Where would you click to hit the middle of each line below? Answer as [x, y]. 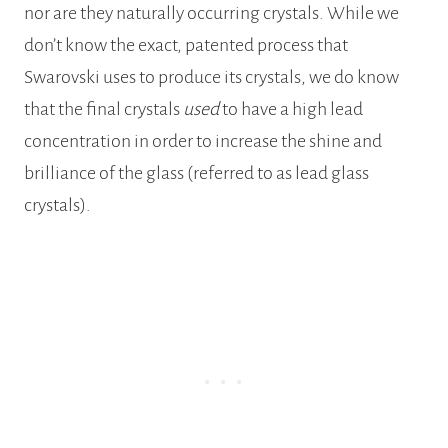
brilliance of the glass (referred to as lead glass [196, 173]
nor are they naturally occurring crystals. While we [211, 13]
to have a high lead [292, 109]
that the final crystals [103, 109]
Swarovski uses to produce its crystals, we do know [211, 77]
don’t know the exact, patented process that [186, 45]
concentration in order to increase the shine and [203, 141]
